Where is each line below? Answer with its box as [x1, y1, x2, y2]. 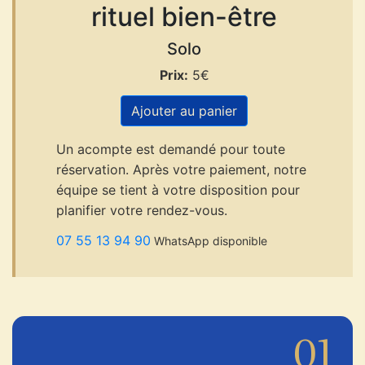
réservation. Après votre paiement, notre [56, 161, 306, 178]
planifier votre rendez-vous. [56, 201, 227, 218]
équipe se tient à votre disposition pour [56, 181, 300, 198]
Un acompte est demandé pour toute [56, 140, 285, 157]
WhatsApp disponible [151, 233, 267, 248]
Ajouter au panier [131, 102, 237, 119]
